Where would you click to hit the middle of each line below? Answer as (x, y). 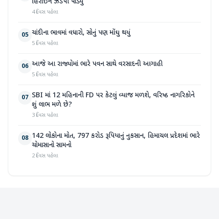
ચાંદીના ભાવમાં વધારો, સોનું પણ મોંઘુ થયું (81, 33)
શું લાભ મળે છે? (52, 105)
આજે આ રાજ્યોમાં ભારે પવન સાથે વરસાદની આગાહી (97, 64)
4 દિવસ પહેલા (45, 12)
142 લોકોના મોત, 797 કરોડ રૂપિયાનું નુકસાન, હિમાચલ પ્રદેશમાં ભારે (116, 136)
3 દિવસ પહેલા (45, 115)
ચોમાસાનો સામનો (52, 145)
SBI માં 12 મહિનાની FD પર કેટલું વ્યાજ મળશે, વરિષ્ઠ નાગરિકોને (113, 95)
